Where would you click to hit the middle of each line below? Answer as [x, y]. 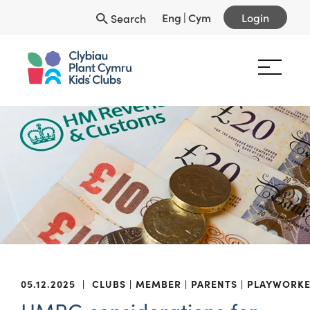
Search [127, 18]
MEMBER [158, 284]
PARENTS [214, 284]
